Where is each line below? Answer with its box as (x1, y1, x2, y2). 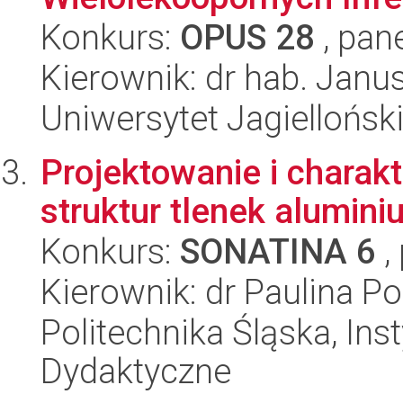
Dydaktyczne (40, 351, 231, 391)
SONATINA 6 (180, 231, 376, 272)
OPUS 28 (180, 17, 315, 58)
